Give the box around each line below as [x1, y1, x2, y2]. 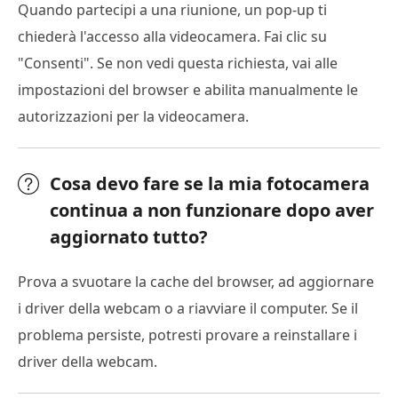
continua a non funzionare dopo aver [50, 197, 374, 222]
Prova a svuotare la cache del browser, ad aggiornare [18, 271, 374, 291]
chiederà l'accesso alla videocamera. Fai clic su [18, 26, 327, 46]
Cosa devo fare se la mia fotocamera [50, 171, 370, 195]
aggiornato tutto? [50, 224, 208, 249]
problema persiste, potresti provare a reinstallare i [18, 324, 357, 345]
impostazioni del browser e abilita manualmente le [18, 79, 358, 99]
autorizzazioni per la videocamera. [18, 106, 249, 126]
